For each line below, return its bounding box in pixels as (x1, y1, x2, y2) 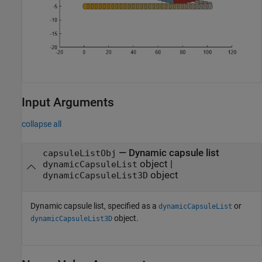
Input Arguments (22, 95, 114, 110)
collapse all (22, 119, 61, 129)
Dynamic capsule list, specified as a (30, 201, 158, 211)
